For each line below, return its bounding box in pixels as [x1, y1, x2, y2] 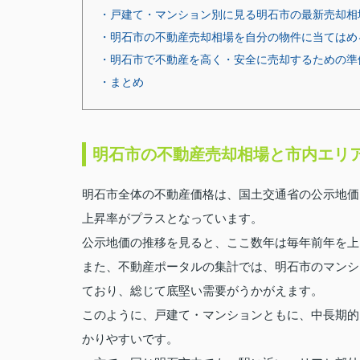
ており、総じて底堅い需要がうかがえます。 [82, 284, 323, 297]
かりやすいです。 [82, 332, 178, 346]
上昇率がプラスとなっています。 [82, 211, 263, 225]
